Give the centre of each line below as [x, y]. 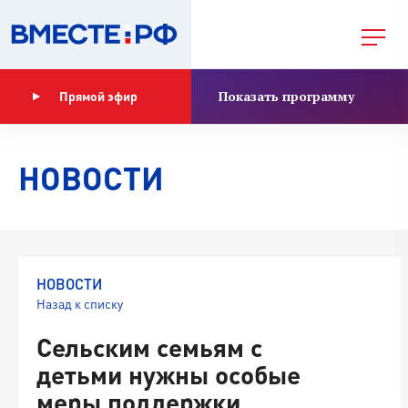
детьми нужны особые [168, 374]
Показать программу [286, 96]
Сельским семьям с [149, 347]
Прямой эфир [98, 96]
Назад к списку [80, 304]
